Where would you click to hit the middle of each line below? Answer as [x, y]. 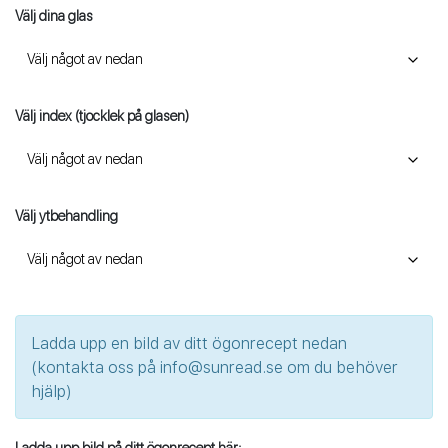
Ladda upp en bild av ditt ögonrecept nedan [189, 342]
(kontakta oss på [95, 366]
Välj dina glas [54, 16]
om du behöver [340, 366]
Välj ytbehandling [66, 216]
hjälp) [51, 390]
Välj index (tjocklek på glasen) [102, 116]
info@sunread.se [221, 366]
